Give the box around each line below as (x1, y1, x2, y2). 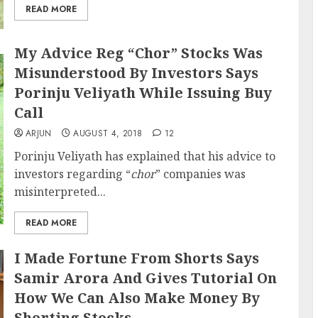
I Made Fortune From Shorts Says (13, 248, 259, 268)
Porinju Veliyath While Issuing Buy (13, 83, 272, 102)
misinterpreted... (13, 184, 106, 199)
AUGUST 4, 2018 (73, 127, 143, 140)
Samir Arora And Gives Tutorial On (13, 268, 277, 287)
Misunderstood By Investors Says (13, 63, 258, 82)
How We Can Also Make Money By (13, 288, 260, 307)
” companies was (155, 166, 246, 182)
